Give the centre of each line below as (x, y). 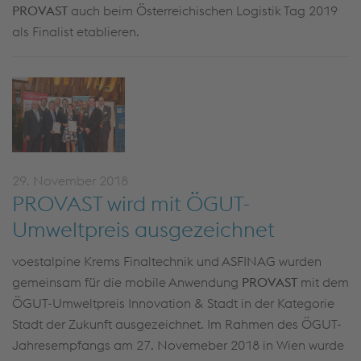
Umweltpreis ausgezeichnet (143, 229)
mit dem (323, 282)
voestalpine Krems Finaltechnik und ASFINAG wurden (167, 261)
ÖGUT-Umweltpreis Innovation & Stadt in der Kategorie (173, 303)
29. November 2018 (70, 180)
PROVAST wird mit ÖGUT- (131, 203)
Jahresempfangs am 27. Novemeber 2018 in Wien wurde (178, 345)
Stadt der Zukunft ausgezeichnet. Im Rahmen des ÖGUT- (177, 324)
